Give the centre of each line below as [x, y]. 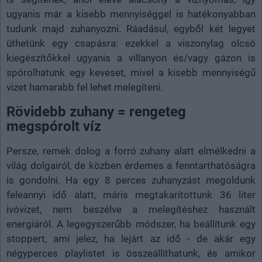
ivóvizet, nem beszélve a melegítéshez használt [131, 210]
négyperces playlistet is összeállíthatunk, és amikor [131, 254]
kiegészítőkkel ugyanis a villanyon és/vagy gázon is [131, 58]
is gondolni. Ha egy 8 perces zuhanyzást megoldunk [131, 180]
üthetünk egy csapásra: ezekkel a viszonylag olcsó [131, 44]
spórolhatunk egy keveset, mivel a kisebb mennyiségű [131, 73]
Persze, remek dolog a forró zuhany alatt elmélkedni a [131, 151]
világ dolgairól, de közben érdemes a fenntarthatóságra [131, 166]
